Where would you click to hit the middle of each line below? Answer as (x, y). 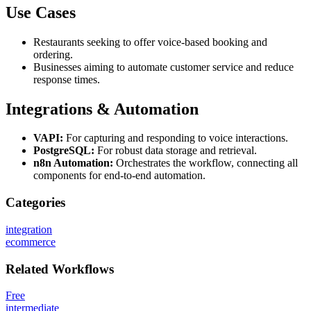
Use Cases (41, 12)
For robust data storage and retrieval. (176, 151)
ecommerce (31, 242)
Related (27, 269)
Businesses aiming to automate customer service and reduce (163, 67)
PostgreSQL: (64, 151)
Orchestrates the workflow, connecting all (205, 163)
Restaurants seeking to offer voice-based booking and (150, 42)
